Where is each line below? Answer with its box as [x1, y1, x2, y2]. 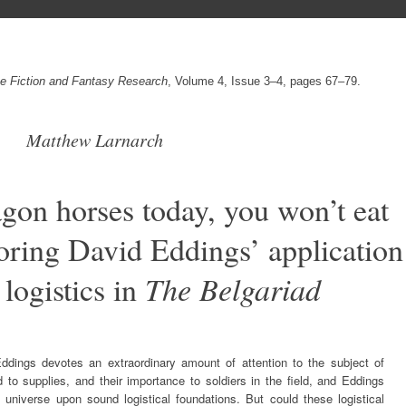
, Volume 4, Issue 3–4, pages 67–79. [168, 73, 361, 88]
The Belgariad [145, 267, 321, 309]
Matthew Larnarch [25, 127, 163, 151]
